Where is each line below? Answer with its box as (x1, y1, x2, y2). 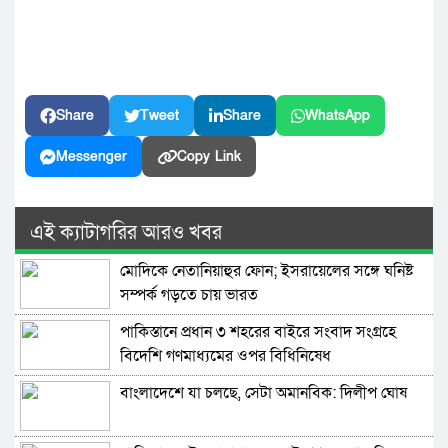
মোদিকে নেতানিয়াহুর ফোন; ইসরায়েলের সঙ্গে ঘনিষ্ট (120, 260, 413, 283)
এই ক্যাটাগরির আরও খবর (30, 220, 222, 247)
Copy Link (177, 147, 241, 167)
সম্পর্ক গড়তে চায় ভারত (120, 284, 258, 307)
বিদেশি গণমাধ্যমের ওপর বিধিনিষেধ (120, 345, 331, 368)
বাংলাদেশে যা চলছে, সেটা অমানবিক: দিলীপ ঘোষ (120, 382, 407, 405)
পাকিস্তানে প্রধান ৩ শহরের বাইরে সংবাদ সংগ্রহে (120, 321, 396, 344)
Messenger (56, 147, 127, 167)
